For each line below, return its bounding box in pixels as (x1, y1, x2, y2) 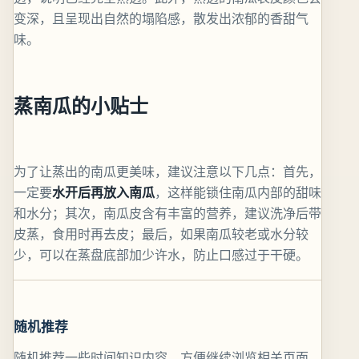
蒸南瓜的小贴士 (14, 92, 148, 119)
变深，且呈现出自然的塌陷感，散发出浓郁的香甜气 (14, 10, 309, 28)
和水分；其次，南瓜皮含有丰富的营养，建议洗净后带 (14, 204, 321, 223)
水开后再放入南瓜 (52, 184, 155, 202)
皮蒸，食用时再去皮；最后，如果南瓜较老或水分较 (14, 225, 309, 244)
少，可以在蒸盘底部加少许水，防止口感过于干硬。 (14, 246, 309, 264)
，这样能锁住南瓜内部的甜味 (155, 184, 321, 202)
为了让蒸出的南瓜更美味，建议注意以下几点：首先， (14, 163, 321, 181)
